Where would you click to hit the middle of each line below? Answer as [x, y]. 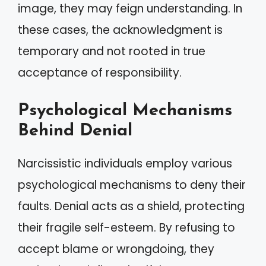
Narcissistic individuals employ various [125, 163]
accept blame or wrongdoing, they [116, 249]
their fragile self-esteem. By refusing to [126, 227]
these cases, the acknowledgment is [120, 30]
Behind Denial [75, 131]
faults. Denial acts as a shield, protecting [131, 206]
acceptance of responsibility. [100, 73]
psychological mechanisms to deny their [132, 185]
